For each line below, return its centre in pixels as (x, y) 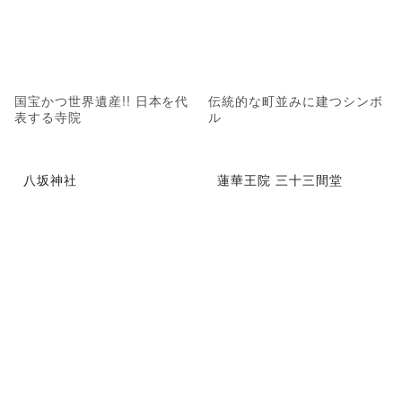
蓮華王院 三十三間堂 (280, 180)
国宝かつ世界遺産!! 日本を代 (102, 100)
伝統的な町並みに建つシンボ (296, 100)
